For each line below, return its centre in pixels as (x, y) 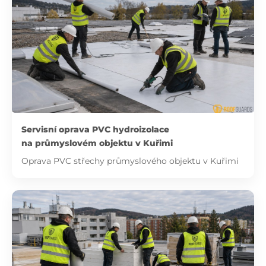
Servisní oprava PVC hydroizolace (95, 130)
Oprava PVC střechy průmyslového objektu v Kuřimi (130, 161)
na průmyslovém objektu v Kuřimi (97, 143)
